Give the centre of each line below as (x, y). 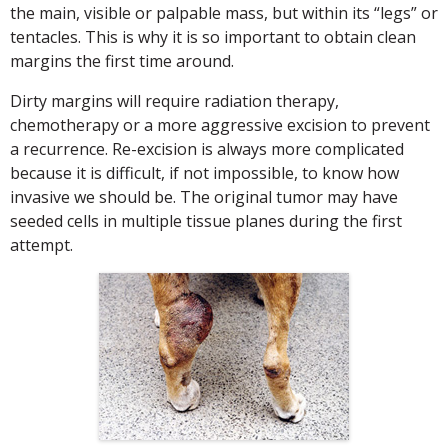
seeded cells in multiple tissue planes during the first (206, 221)
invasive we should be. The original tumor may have (204, 197)
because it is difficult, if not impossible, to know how (204, 173)
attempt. (41, 245)
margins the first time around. (122, 61)
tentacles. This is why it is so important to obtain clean (213, 37)
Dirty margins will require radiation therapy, (174, 101)
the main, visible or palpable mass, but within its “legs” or (224, 13)
